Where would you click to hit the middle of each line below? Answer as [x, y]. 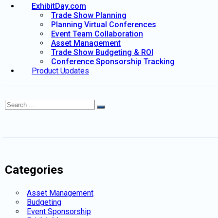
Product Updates [60, 71]
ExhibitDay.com [59, 6]
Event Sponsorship [59, 211]
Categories [34, 170]
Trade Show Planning [89, 15]
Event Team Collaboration [97, 34]
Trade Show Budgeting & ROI [102, 52]
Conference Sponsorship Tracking [113, 61]
